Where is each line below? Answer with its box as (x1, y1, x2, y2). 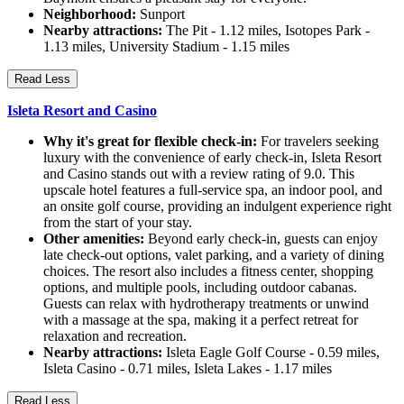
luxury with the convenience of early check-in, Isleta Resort (43, 150, 381, 166)
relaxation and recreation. (43, 328, 187, 344)
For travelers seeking (257, 133, 379, 150)
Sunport (136, 6, 185, 23)
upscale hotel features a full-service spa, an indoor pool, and (43, 182, 382, 198)
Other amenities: (43, 231, 144, 247)
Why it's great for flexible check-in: (43, 133, 257, 150)
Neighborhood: (43, 6, 136, 23)
